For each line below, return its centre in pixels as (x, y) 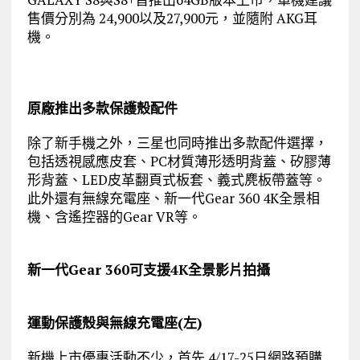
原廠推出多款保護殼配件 (102, 108)
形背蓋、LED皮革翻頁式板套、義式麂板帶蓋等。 (176, 179)
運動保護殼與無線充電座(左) (114, 322)
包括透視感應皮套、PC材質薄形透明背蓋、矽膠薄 (179, 161)
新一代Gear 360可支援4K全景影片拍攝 (148, 269)
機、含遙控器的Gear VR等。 (114, 216)
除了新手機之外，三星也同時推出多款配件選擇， (177, 142)
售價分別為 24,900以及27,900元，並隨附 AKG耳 (172, 18)
